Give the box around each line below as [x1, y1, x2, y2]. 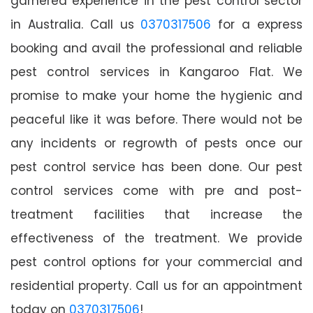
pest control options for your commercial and [10, 253, 303, 270]
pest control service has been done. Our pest [10, 158, 303, 175]
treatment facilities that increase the [10, 205, 303, 223]
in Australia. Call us [10, 15, 141, 33]
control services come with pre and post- [10, 182, 303, 199]
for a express [211, 15, 303, 33]
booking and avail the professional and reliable [10, 39, 303, 57]
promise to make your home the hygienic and [10, 87, 303, 104]
